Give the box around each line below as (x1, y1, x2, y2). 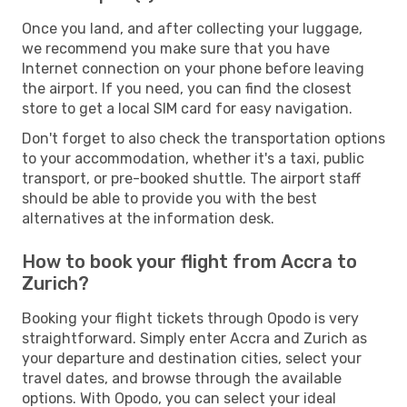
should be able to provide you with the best (22, 189, 317, 207)
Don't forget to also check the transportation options (22, 129, 385, 147)
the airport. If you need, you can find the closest (22, 79, 352, 97)
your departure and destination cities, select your (22, 349, 362, 367)
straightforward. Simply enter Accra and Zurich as (22, 329, 367, 347)
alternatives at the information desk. (22, 209, 274, 227)
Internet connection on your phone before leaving (22, 59, 364, 77)
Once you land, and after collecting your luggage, (22, 19, 362, 37)
